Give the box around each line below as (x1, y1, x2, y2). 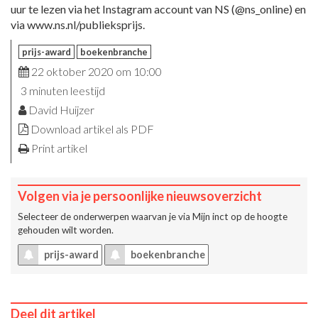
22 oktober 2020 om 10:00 (29, 64, 162, 78)
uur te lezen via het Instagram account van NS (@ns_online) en (11, 1, 306, 16)
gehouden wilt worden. (18, 224, 114, 236)
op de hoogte (229, 210, 287, 222)
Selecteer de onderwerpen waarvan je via (18, 210, 192, 222)
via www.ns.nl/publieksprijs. (11, 17, 145, 31)
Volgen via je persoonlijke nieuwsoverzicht (18, 187, 262, 204)
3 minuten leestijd (18, 83, 105, 97)
